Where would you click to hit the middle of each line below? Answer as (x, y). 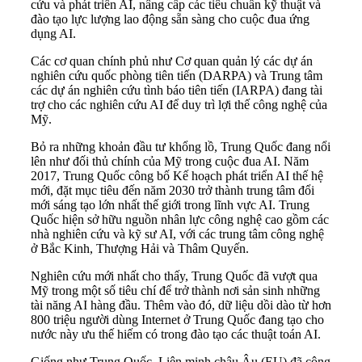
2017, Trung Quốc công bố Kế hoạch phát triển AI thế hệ (177, 176)
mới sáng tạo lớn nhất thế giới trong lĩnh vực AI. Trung (170, 205)
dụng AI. (55, 34)
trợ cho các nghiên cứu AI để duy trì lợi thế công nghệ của (179, 105)
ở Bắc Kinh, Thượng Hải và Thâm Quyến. (141, 249)
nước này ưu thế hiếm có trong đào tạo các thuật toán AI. (176, 335)
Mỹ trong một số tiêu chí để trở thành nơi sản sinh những (175, 291)
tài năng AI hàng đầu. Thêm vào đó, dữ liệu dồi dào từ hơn (181, 305)
